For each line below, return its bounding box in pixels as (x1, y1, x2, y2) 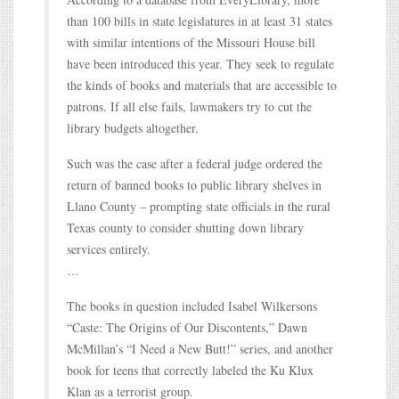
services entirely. (67, 240, 151, 257)
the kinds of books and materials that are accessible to (67, 76, 337, 94)
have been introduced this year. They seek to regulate (67, 54, 334, 72)
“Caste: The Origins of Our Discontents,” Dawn (67, 318, 307, 336)
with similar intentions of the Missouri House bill (67, 33, 315, 51)
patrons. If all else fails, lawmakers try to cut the (67, 97, 312, 115)
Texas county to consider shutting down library (67, 218, 304, 236)
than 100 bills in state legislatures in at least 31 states (67, 12, 332, 29)
